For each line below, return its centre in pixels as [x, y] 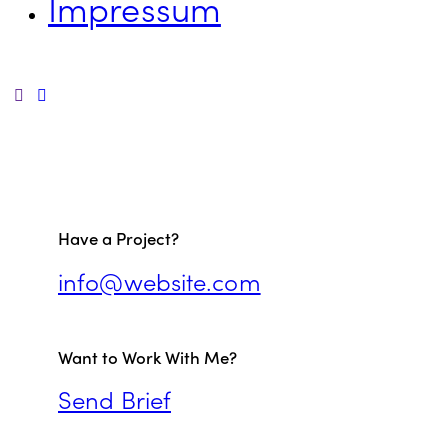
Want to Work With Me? [147, 356]
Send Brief [114, 399]
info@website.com [159, 280]
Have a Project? [118, 238]
